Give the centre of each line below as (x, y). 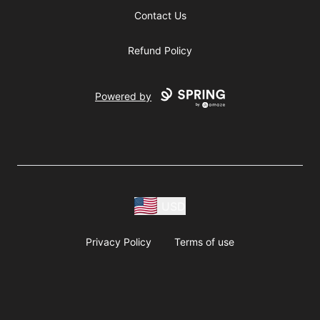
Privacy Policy (119, 242)
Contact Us (160, 16)
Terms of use (204, 242)
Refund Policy (160, 51)
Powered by (124, 96)
